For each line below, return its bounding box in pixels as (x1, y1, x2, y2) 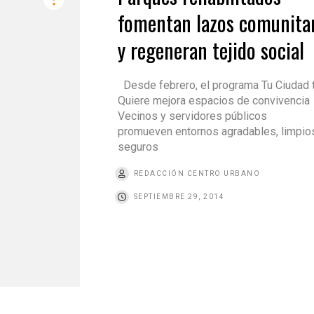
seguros (117, 140, 158, 154)
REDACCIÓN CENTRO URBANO (133, 170, 261, 178)
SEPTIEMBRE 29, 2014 (133, 193, 225, 201)
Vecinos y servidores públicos (117, 109, 267, 123)
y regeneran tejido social (117, 34, 304, 67)
